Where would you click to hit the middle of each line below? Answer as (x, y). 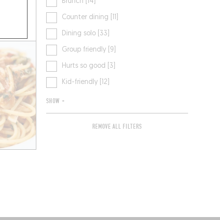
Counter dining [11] (90, 18)
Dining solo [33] (86, 34)
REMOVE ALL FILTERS (117, 127)
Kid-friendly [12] (86, 82)
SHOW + (55, 101)
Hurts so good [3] (89, 66)
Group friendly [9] (89, 50)
